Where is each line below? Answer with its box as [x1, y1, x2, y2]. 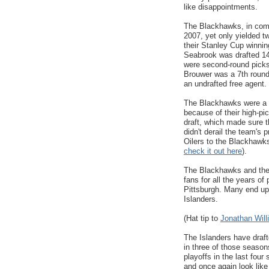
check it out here [184, 146, 242, 156]
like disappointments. [184, 2, 258, 11]
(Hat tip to [184, 213, 220, 223]
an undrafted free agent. [184, 79, 267, 88]
